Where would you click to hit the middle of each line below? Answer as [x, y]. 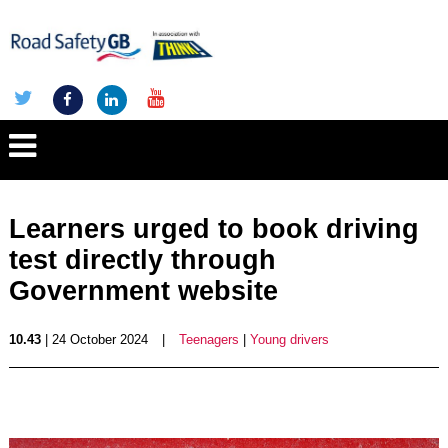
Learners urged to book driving [213, 229]
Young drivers [289, 339]
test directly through [142, 260]
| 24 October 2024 [94, 339]
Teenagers [208, 339]
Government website [143, 291]
